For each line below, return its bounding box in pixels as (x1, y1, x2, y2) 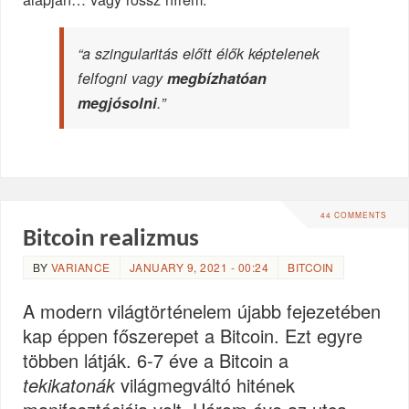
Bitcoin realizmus (23, 226, 200, 252)
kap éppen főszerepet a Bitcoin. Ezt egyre (23, 321, 363, 349)
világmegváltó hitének (115, 371, 296, 398)
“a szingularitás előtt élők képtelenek (78, 43, 320, 65)
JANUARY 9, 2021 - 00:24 (129, 258, 269, 275)
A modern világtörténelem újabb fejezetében (23, 297, 382, 324)
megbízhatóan (163, 68, 267, 89)
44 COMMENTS (320, 209, 387, 221)
